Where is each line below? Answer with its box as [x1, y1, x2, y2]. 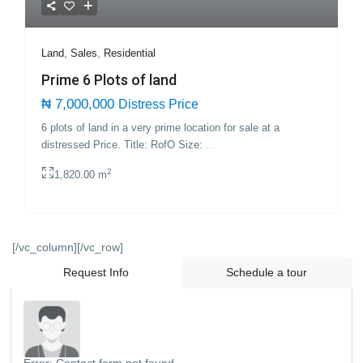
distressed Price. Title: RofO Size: [41, 139, 207, 152]
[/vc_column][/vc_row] [12, 240, 124, 254]
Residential [104, 47, 156, 60]
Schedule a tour [226, 265, 308, 279]
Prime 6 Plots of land [41, 71, 177, 89]
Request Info [63, 265, 130, 279]
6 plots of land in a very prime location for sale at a [41, 122, 280, 135]
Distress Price [118, 97, 199, 112]
